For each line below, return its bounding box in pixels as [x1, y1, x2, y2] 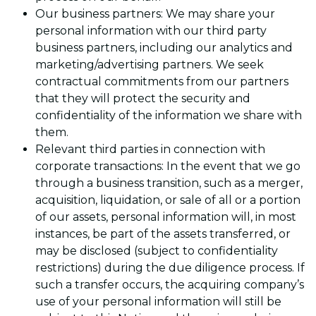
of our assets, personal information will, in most [35, 210, 296, 224]
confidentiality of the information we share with [35, 109, 302, 123]
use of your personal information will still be [35, 295, 281, 309]
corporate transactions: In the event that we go [35, 159, 300, 174]
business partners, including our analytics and [35, 41, 293, 55]
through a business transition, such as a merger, [35, 176, 303, 190]
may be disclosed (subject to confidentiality [35, 244, 278, 258]
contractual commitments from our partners [35, 75, 288, 89]
